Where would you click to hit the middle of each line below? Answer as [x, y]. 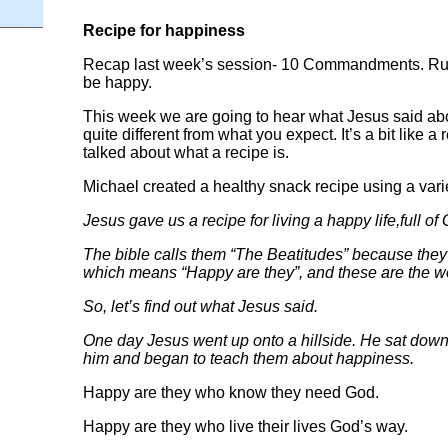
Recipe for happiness [163, 30]
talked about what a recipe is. [185, 152]
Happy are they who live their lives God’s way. [245, 426]
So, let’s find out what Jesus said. [200, 306]
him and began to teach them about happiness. [248, 358]
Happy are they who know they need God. [230, 392]
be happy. [117, 82]
